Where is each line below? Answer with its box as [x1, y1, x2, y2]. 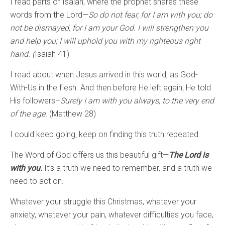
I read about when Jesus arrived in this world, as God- [10, 70, 198, 80]
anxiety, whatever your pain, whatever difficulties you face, [10, 210, 213, 220]
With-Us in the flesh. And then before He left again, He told [10, 83, 211, 93]
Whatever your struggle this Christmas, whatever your [10, 197, 196, 207]
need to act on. [10, 176, 64, 186]
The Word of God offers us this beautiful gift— [10, 150, 169, 160]
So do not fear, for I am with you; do [88, 10, 212, 20]
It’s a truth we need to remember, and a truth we [44, 163, 212, 173]
